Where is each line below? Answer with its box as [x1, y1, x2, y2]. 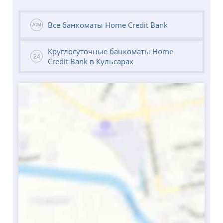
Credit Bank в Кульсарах [47, 56, 133, 67]
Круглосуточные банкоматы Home [47, 46, 173, 57]
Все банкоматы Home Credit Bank [47, 20, 168, 30]
